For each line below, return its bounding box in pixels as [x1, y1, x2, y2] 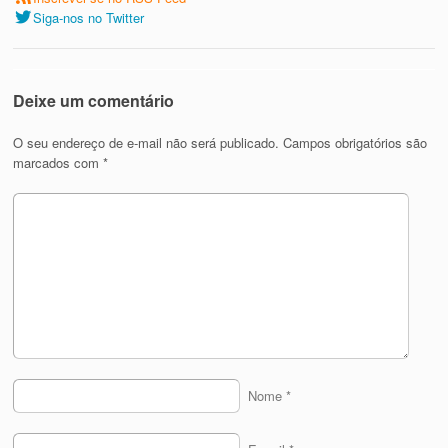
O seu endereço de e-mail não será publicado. [13, 132, 280, 152]
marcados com [13, 152, 104, 172]
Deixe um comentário [13, 88, 175, 112]
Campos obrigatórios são [283, 132, 428, 152]
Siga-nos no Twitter [33, 7, 145, 27]
